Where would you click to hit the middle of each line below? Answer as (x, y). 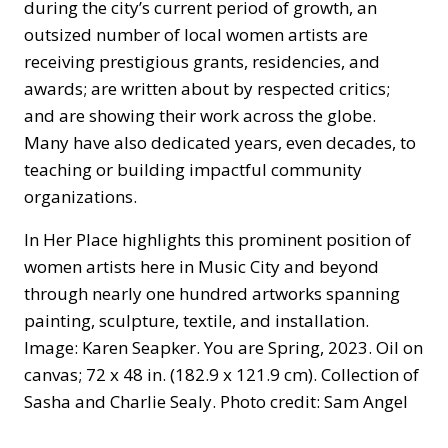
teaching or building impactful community (193, 169)
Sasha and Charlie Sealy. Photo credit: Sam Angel (216, 401)
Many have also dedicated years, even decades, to (220, 142)
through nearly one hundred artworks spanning (212, 293)
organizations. (80, 196)
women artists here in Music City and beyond (201, 266)
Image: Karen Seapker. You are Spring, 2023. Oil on (223, 347)
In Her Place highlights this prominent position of (217, 239)
